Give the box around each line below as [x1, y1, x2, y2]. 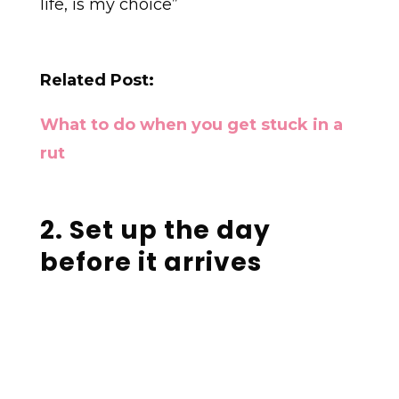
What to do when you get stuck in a [39, 115, 343, 135]
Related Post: [39, 70, 154, 91]
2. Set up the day [39, 213, 271, 248]
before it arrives [39, 245, 262, 281]
